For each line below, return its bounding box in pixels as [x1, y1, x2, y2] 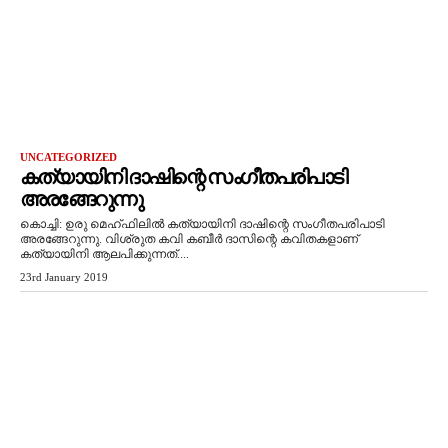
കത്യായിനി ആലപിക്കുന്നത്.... [20, 247, 189, 261]
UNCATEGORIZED [20, 151, 117, 163]
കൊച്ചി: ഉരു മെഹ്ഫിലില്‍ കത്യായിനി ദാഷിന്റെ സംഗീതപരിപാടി [20, 217, 385, 231]
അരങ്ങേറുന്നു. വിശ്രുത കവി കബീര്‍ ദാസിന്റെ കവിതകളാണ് [20, 232, 358, 246]
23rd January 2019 [20, 271, 108, 283]
